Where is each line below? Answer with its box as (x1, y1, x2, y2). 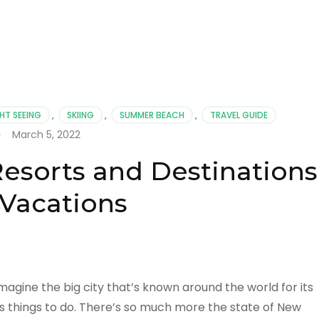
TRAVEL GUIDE (210, 108, 268, 121)
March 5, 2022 (11, 127, 80, 142)
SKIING (67, 108, 95, 121)
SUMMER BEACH (120, 108, 185, 121)
